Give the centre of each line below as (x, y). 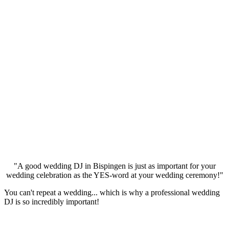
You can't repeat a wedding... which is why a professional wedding (112, 193)
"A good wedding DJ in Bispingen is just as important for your (114, 166)
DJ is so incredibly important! (52, 202)
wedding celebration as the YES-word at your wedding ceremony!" (114, 175)
